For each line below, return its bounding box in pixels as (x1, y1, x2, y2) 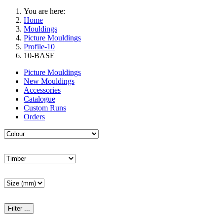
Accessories (24, 86, 61, 95)
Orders (24, 112, 45, 121)
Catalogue (24, 95, 55, 104)
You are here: (24, 7, 65, 16)
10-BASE (24, 51, 55, 60)
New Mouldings (24, 77, 74, 86)
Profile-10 (24, 42, 55, 51)
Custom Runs (24, 104, 66, 112)
